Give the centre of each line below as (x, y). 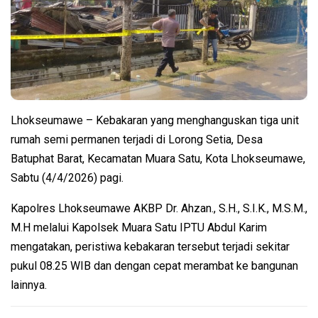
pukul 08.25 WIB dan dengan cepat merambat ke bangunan (154, 266)
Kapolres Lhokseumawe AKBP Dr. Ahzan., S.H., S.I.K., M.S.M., (159, 209)
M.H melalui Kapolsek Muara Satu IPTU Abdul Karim (139, 228)
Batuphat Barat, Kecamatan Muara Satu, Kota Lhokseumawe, (158, 159)
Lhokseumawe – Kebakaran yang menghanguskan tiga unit (155, 121)
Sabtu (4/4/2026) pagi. (67, 178)
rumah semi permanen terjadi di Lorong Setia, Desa (137, 140)
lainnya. (29, 285)
